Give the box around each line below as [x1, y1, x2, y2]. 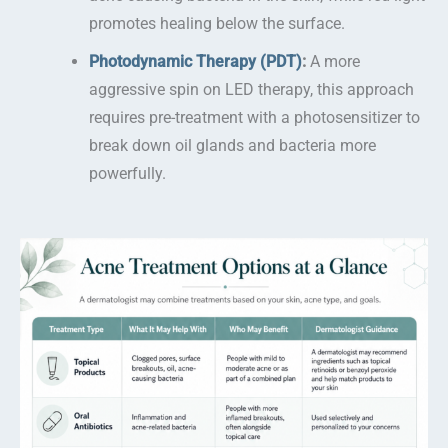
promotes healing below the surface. [89, 14, 346, 34]
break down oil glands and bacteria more [89, 136, 377, 156]
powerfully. [89, 164, 167, 184]
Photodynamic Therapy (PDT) [89, 52, 303, 72]
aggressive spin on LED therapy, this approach [89, 80, 415, 100]
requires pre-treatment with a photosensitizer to [89, 108, 421, 128]
